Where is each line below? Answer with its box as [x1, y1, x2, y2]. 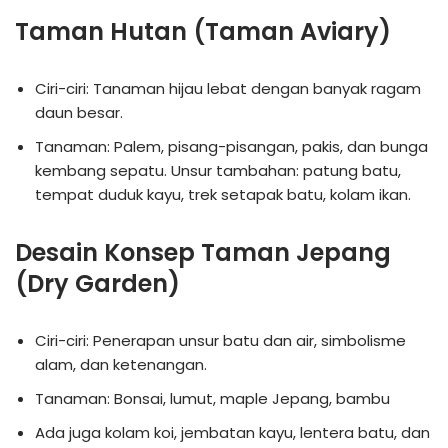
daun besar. [35, 101, 123, 123]
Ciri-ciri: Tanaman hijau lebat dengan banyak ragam [35, 77, 421, 99]
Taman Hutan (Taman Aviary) [15, 14, 391, 48]
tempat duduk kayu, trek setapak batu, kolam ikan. [35, 183, 411, 205]
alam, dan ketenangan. [35, 353, 207, 375]
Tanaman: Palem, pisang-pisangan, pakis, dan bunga [35, 135, 428, 157]
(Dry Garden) [15, 266, 180, 300]
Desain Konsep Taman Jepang [15, 235, 391, 269]
